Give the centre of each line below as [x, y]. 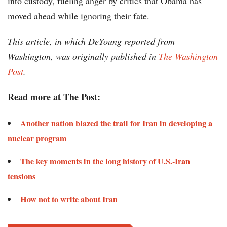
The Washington [188, 56]
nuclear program [37, 139]
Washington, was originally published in [83, 56]
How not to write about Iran [69, 199]
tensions [22, 177]
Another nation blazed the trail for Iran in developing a [116, 123]
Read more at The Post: [54, 97]
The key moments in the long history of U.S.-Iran [105, 161]
